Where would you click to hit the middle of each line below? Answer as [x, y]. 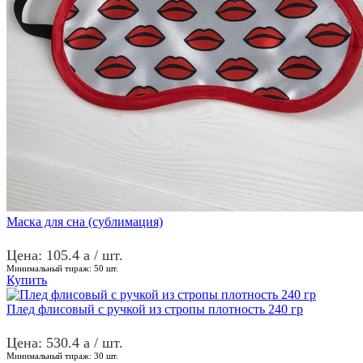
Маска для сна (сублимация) [85, 221]
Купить [27, 280]
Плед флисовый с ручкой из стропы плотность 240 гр [155, 309]
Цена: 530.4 [45, 342]
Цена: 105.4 [45, 255]
